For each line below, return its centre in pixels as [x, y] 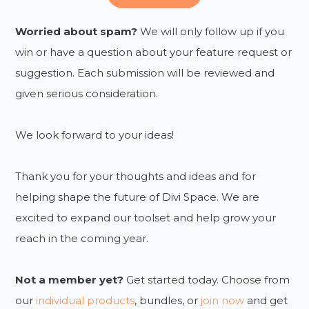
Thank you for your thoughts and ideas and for [136, 176]
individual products [86, 300]
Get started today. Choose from [207, 279]
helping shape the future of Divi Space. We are [138, 197]
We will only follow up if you [211, 31]
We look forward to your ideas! [95, 134]
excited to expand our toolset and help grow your [146, 217]
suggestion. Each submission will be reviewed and [145, 72]
